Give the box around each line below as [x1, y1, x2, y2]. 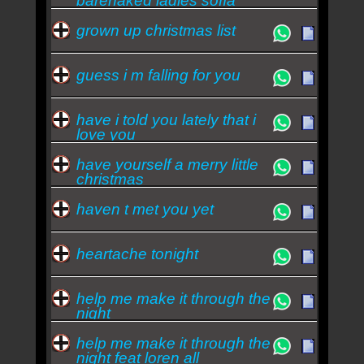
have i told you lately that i [76, 110, 256, 128]
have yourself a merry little [76, 155, 258, 173]
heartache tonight [76, 245, 198, 262]
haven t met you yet [76, 200, 214, 218]
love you [76, 125, 136, 143]
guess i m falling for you [76, 66, 240, 84]
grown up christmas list [76, 21, 236, 39]
